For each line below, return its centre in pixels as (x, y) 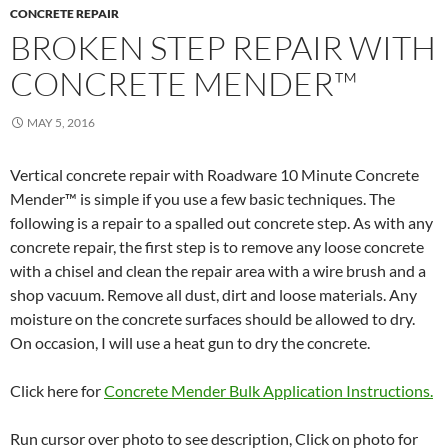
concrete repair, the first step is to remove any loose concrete (217, 246)
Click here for (57, 390)
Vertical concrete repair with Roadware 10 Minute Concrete (214, 174)
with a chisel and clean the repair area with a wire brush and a (218, 270)
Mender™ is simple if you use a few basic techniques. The (202, 198)
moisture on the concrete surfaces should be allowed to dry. (212, 318)
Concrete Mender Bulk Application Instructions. (268, 390)
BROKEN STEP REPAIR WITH (223, 47)
